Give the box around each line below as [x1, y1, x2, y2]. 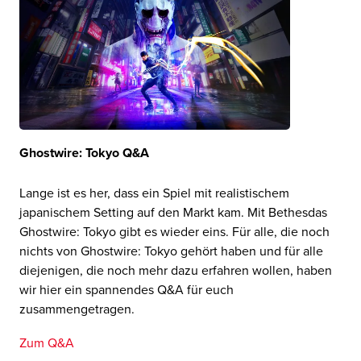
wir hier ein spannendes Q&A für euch [19, 282, 234, 299]
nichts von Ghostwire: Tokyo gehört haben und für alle [19, 243, 323, 260]
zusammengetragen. [19, 301, 135, 318]
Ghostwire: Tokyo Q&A [19, 145, 149, 162]
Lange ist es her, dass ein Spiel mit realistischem [19, 185, 289, 202]
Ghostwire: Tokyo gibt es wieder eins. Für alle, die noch [19, 224, 330, 241]
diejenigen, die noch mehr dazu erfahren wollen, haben [19, 263, 332, 280]
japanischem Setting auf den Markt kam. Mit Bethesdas [19, 205, 327, 222]
